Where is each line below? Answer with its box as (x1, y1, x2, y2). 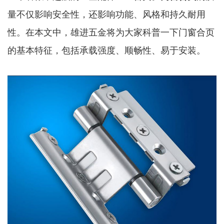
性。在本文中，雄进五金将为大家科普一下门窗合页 (7, 27, 214, 37)
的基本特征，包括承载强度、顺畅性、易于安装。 (7, 45, 205, 55)
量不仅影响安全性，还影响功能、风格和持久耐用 (7, 9, 205, 19)
